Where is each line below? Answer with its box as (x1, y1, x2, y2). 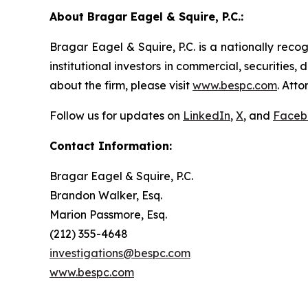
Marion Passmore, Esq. (49, 208, 167, 221)
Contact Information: (49, 139, 172, 153)
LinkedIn (183, 109, 230, 122)
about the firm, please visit (49, 78, 192, 92)
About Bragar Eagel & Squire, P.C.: (49, 10, 243, 23)
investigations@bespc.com (49, 246, 190, 260)
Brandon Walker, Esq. (49, 188, 162, 202)
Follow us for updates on (49, 109, 183, 122)
